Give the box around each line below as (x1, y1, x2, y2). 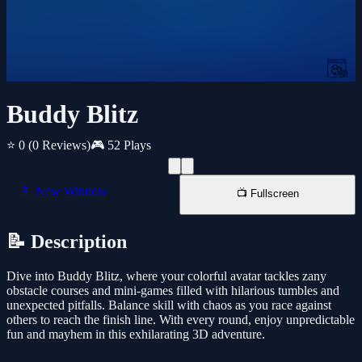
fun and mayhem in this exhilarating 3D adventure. (6, 327, 265, 342)
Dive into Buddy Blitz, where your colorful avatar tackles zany (6, 269, 326, 284)
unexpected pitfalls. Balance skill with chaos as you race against (6, 298, 331, 313)
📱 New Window (19, 184, 107, 199)
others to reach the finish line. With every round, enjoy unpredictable (6, 313, 355, 327)
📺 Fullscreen (236, 187, 299, 200)
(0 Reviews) (28, 138, 90, 153)
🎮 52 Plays (90, 138, 151, 153)
